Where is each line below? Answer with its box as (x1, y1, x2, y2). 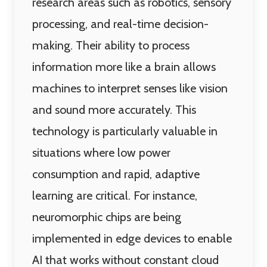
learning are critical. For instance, (32, 188, 197, 203)
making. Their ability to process (32, 38, 190, 52)
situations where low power (32, 145, 170, 160)
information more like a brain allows (32, 60, 216, 74)
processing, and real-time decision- (32, 17, 209, 31)
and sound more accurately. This (32, 103, 196, 117)
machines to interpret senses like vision (32, 81, 228, 95)
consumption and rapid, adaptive (32, 167, 200, 181)
